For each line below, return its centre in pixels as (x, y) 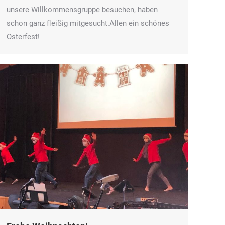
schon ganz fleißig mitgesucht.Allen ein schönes (88, 23)
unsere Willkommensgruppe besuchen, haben (82, 9)
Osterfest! (23, 36)
